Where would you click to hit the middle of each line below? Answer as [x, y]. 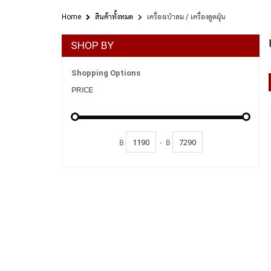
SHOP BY [92, 45]
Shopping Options [106, 73]
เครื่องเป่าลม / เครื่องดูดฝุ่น [186, 17]
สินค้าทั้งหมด [114, 17]
